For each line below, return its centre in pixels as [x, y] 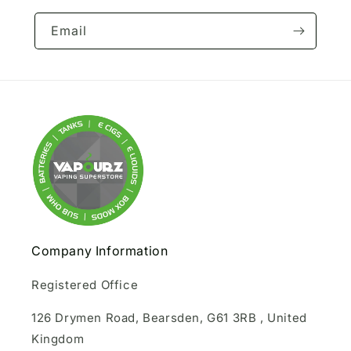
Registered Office [85, 285]
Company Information [100, 251]
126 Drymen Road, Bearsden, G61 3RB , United [169, 318]
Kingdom [58, 339]
